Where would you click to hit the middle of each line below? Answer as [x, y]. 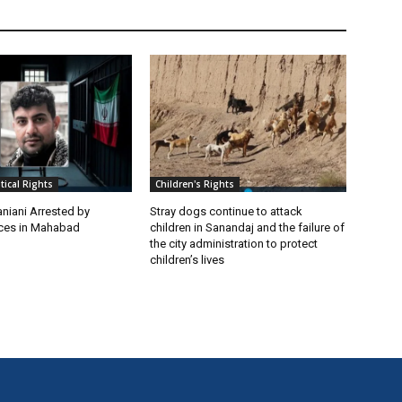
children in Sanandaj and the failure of [248, 227]
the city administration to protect [234, 243]
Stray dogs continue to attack [227, 211]
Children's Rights [195, 184]
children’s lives [188, 259]
